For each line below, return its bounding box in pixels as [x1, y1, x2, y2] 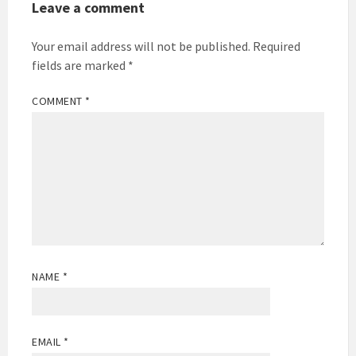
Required [253, 37, 300, 54]
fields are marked [32, 56, 128, 73]
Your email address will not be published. [32, 37, 250, 54]
